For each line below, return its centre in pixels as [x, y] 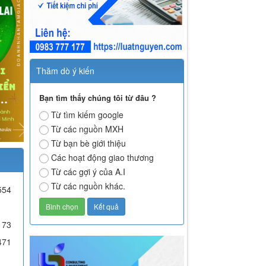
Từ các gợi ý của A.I [88, 172]
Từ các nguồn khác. [88, 186]
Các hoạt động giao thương [103, 158]
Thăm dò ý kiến [66, 71]
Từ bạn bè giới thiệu [89, 143]
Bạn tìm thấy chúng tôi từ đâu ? [98, 98]
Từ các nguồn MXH [88, 129]
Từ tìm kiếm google [88, 115]
